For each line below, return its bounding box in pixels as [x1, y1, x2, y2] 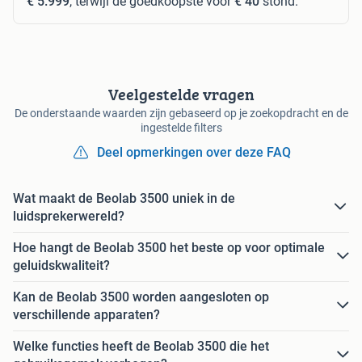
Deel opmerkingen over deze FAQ [97, 144, 291, 160]
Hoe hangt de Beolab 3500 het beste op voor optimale [13, 239, 325, 255]
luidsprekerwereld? [13, 208, 124, 224]
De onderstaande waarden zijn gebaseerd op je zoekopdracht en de [14, 106, 348, 120]
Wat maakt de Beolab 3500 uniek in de [13, 190, 235, 206]
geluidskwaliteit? [13, 257, 110, 273]
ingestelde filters [140, 120, 222, 134]
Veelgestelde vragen [107, 82, 255, 106]
